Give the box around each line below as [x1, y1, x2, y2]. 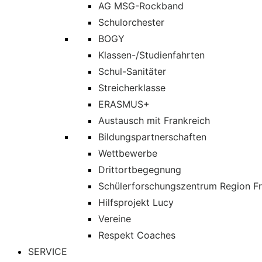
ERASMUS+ [98, 98, 150, 110]
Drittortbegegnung [98, 164, 181, 175]
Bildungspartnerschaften [98, 131, 206, 143]
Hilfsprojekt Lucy [98, 196, 174, 208]
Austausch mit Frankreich [98, 115, 210, 126]
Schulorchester [98, 16, 164, 28]
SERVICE [28, 246, 67, 257]
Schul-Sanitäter [98, 65, 166, 77]
